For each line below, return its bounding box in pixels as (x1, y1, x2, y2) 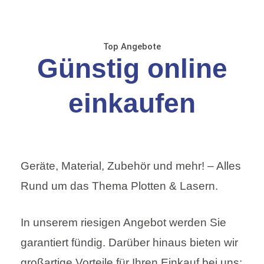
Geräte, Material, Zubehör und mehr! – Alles (21, 159, 241, 172)
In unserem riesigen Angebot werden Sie (21, 216, 226, 229)
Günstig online (37, 52, 227, 84)
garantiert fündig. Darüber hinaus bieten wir (21, 236, 238, 249)
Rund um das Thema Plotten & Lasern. (21, 179, 218, 192)
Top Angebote (103, 41, 161, 52)
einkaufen (68, 87, 196, 118)
